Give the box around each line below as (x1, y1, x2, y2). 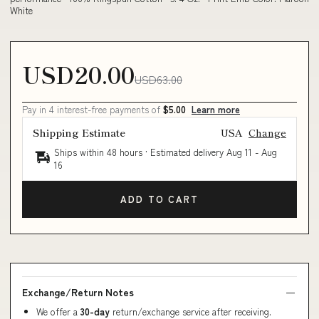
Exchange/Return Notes (22, 284, 134, 299)
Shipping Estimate (33, 125, 125, 140)
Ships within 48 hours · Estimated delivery (54, 145, 226, 159)
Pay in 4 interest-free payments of (22, 102, 163, 116)
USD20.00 (22, 57, 135, 90)
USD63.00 (135, 70, 182, 88)
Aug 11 (226, 145, 252, 159)
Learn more (192, 102, 240, 116)
